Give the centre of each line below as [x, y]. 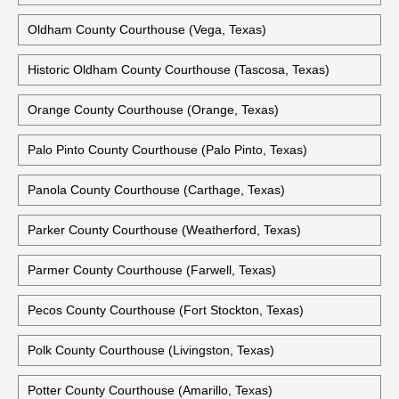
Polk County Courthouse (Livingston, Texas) [151, 350]
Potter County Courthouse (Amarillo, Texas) [150, 390]
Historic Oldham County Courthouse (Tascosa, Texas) [179, 69]
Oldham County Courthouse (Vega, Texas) [147, 29]
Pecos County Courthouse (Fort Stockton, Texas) [166, 310]
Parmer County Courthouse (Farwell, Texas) [152, 270]
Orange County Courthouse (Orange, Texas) [153, 110]
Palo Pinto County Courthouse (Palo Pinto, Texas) [167, 150]
